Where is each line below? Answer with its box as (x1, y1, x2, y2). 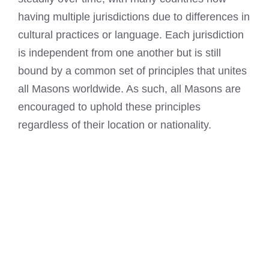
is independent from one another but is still (18, 47, 221, 59)
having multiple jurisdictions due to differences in (18, 11, 250, 23)
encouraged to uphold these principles (18, 101, 201, 113)
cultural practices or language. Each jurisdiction (18, 29, 244, 41)
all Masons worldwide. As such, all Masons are (18, 83, 241, 95)
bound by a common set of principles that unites (18, 65, 247, 77)
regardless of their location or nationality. (18, 119, 211, 131)
